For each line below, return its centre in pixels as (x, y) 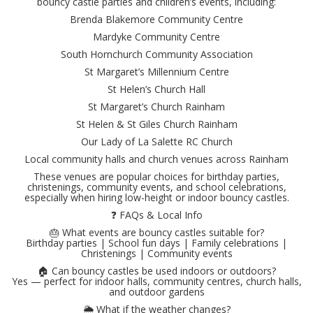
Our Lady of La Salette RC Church (156, 142)
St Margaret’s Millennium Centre (156, 72)
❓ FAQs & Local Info (156, 215)
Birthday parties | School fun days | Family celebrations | (156, 243)
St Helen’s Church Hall (156, 89)
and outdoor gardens (156, 292)
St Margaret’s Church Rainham (156, 107)
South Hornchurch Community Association (156, 54)
